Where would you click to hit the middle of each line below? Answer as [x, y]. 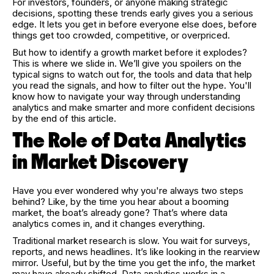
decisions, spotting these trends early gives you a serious [133, 13]
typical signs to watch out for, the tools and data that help [132, 74]
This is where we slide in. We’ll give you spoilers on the [127, 63]
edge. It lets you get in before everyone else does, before [135, 24]
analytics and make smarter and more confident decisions [134, 107]
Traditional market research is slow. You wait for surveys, [131, 241]
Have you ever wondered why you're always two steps [128, 191]
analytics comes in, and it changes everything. [109, 224]
